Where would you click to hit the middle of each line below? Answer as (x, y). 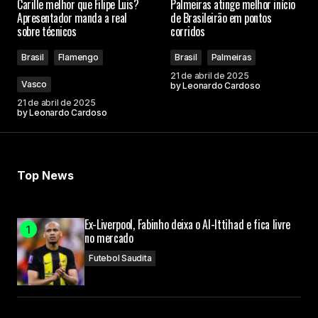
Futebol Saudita (120, 258)
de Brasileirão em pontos (221, 18)
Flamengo (78, 57)
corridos (188, 32)
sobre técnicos (47, 32)
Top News (45, 176)
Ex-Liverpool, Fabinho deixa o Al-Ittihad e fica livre (188, 225)
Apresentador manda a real (72, 18)
